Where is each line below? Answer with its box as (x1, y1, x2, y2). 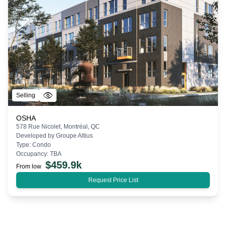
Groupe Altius (56, 132, 93, 139)
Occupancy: (16, 150, 50, 157)
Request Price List (88, 176, 138, 184)
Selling (16, 91, 35, 99)
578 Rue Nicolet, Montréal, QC (16, 123, 100, 130)
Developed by (16, 132, 56, 139)
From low (16, 162, 41, 170)
